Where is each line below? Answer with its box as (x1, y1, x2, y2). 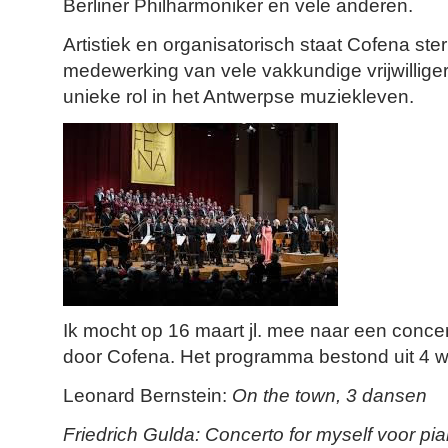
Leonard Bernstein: (63, 385, 232, 407)
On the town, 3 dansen (232, 385, 427, 407)
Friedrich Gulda (63, 423, 195, 445)
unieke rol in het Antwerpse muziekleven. (63, 85, 414, 107)
